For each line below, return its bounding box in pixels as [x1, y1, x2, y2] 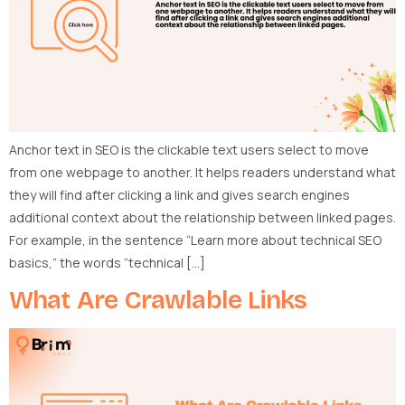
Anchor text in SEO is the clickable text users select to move [9, 140, 369, 158]
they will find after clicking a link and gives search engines [9, 185, 350, 203]
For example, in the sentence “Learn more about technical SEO [9, 231, 381, 249]
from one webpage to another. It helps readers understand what [9, 163, 396, 181]
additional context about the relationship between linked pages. [9, 208, 396, 226]
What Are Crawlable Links [9, 285, 307, 316]
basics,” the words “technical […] [9, 253, 205, 271]
